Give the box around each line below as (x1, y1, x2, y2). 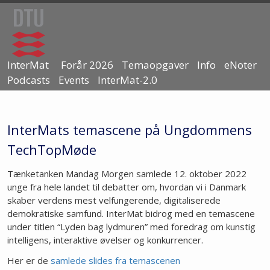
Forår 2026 (61, 58, 113, 72)
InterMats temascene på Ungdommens (7, 121, 252, 139)
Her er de (7, 254, 51, 266)
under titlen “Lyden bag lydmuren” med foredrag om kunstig (7, 221, 256, 233)
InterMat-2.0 (98, 73, 157, 87)
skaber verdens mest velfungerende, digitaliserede (7, 194, 221, 206)
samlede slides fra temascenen (51, 254, 180, 266)
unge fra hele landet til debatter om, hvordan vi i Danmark (7, 181, 246, 193)
